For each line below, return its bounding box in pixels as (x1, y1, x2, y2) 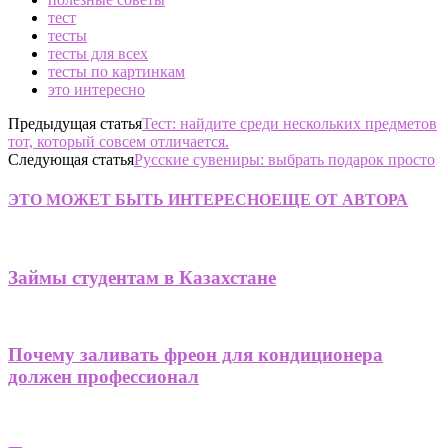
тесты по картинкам (48, 63, 185, 81)
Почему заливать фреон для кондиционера (8, 343, 383, 365)
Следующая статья (8, 151, 134, 169)
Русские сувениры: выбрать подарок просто (134, 151, 435, 169)
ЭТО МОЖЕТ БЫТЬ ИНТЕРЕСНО (8, 190, 271, 208)
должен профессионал (8, 365, 199, 387)
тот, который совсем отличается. (8, 133, 229, 151)
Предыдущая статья (8, 115, 142, 133)
